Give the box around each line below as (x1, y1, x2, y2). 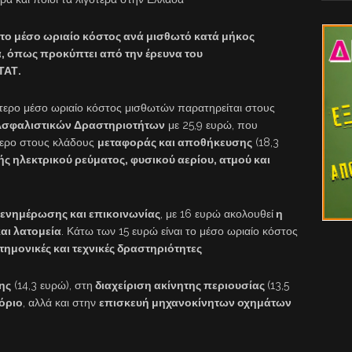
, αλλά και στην (23, 296, 99, 310)
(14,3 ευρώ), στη (11, 279, 93, 292)
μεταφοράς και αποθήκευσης (97, 136, 252, 149)
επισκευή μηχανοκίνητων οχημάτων (99, 296, 291, 310)
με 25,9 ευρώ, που (165, 119, 258, 132)
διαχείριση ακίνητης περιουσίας (93, 279, 267, 292)
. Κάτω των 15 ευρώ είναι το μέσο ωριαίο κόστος (61, 225, 298, 238)
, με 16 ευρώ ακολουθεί (160, 207, 273, 221)
